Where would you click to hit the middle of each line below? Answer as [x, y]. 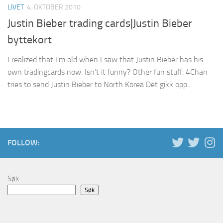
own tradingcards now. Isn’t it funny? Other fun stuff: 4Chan [108, 72]
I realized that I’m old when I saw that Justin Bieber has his [105, 60]
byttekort [30, 40]
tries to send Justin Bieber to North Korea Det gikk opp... [100, 85]
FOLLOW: [24, 143]
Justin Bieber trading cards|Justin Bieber [100, 24]
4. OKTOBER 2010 [54, 7]
